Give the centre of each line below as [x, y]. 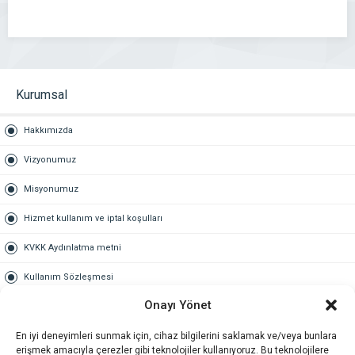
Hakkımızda [48, 130]
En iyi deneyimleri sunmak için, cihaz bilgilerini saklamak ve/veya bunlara [176, 336]
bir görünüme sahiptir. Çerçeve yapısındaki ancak [215, 10]
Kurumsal [42, 95]
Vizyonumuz [50, 160]
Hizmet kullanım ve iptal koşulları [93, 218]
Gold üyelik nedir [59, 345]
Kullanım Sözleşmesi [69, 277]
